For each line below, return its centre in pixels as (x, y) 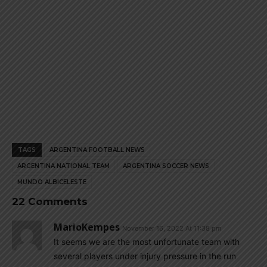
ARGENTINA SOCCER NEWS (166, 166)
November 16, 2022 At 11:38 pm (172, 228)
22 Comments (50, 201)
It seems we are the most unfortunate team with (147, 242)
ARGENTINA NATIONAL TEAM (63, 166)
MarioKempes (87, 227)
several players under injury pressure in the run (145, 256)
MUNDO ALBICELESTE (52, 182)
